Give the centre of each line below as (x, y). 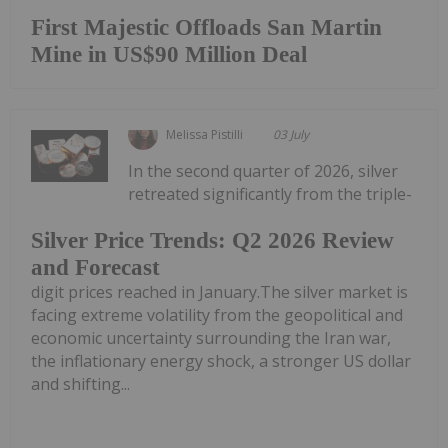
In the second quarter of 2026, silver (263, 171)
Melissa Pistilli (205, 135)
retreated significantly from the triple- (270, 194)
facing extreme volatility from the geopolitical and (217, 314)
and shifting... (80, 383)
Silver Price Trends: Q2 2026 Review (212, 240)
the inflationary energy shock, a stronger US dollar (221, 360)
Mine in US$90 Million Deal (169, 55)
